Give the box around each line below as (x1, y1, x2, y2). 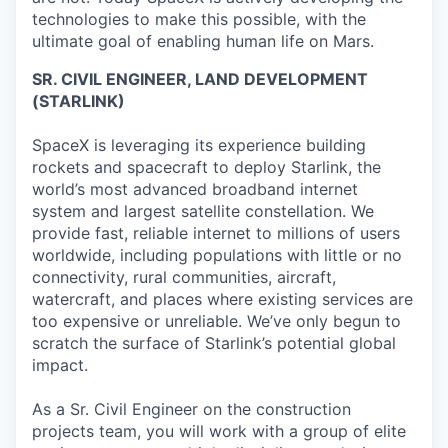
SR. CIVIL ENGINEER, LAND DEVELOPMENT (32, 69, 368, 90)
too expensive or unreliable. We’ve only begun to (32, 311, 401, 332)
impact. (32, 355, 88, 376)
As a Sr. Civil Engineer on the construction (32, 399, 351, 420)
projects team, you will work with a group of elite (32, 421, 406, 442)
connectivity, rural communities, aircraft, (32, 267, 336, 288)
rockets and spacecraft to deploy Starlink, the (32, 157, 381, 178)
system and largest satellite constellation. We (32, 201, 374, 222)
